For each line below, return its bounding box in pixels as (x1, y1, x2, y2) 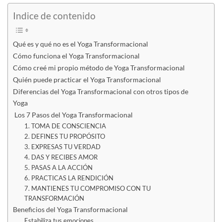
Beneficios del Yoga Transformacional (13, 205, 128, 214)
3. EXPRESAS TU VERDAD (24, 142, 101, 151)
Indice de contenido (13, 10, 96, 22)
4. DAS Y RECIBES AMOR (24, 153, 98, 161)
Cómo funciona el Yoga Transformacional (13, 51, 140, 60)
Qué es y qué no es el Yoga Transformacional (13, 39, 148, 48)
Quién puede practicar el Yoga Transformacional (13, 75, 161, 84)
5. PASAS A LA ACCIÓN (24, 163, 93, 171)
